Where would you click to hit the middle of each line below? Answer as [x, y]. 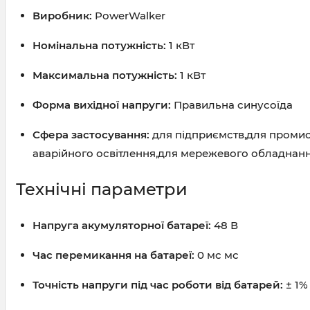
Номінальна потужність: [99, 46]
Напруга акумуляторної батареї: [122, 226]
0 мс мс [217, 255]
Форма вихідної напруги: [102, 105]
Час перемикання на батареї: [113, 255]
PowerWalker [129, 16]
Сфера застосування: [91, 135]
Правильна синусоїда [232, 105]
